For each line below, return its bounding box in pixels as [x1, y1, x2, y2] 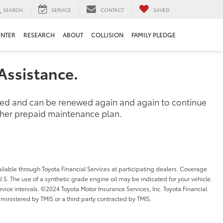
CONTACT [101, 5, 124, 13]
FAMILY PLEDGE [131, 30, 176, 39]
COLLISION [91, 30, 123, 39]
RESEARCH [23, 30, 55, 39]
